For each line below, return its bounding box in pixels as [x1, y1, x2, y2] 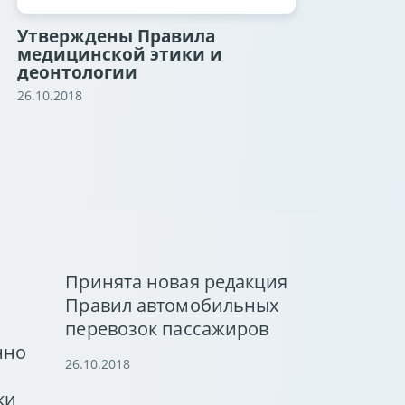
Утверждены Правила [17, 24, 215, 48]
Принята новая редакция [65, 269, 288, 294]
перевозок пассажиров [65, 316, 269, 341]
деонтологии [17, 61, 137, 84]
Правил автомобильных [65, 293, 279, 317]
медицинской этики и [17, 42, 222, 66]
